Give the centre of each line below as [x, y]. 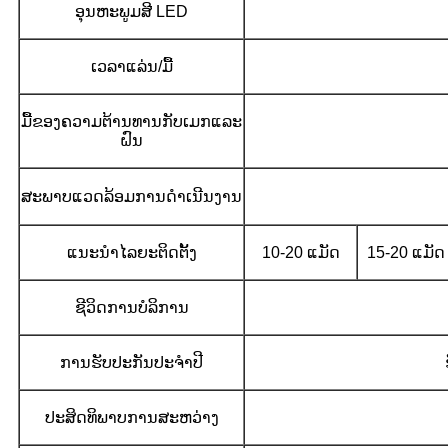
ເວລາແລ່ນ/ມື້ [131, 66]
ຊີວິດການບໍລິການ [131, 307]
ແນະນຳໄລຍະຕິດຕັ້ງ [131, 252]
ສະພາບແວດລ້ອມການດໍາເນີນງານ [131, 196]
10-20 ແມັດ [300, 252]
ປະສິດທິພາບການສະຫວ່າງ [131, 417]
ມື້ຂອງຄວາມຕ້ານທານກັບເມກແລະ [131, 121]
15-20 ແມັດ [405, 252]
